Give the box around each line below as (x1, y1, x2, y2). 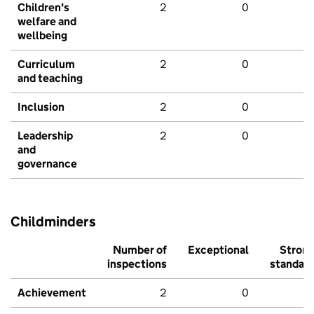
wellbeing (18, 29, 67, 43)
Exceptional (188, 243, 249, 257)
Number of (113, 243, 167, 257)
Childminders (11, 213, 96, 231)
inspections (107, 257, 167, 271)
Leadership (18, 129, 73, 143)
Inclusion (18, 100, 64, 114)
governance (18, 157, 77, 171)
